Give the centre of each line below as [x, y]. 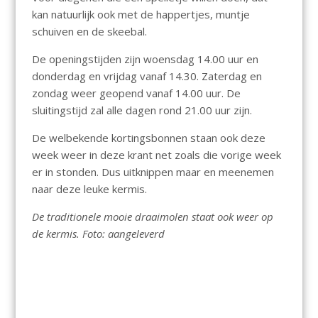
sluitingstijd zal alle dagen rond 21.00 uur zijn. [142, 110]
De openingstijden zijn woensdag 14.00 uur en [145, 59]
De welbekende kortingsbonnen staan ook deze [148, 137]
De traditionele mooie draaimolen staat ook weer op [152, 216]
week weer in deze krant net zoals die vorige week [156, 154]
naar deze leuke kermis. [89, 188]
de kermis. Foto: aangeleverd [98, 233]
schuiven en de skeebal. [89, 31]
